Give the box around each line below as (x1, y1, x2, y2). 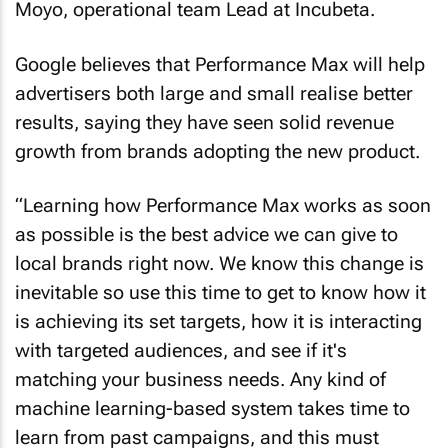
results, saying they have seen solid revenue (15, 110, 394, 134)
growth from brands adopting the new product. (15, 139, 420, 163)
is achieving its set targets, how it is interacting (15, 310, 422, 333)
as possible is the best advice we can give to (15, 223, 398, 246)
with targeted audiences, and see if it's (15, 339, 347, 362)
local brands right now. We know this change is (15, 252, 424, 275)
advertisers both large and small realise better (15, 81, 413, 105)
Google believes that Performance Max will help (15, 52, 425, 76)
